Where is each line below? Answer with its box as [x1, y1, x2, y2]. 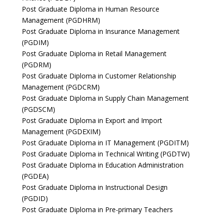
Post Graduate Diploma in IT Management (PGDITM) [21, 138, 189, 147]
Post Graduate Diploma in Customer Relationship [21, 71, 176, 80]
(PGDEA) [21, 171, 49, 181]
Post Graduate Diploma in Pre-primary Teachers [21, 205, 173, 214]
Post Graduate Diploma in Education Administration [21, 160, 184, 170]
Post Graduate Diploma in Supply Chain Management [21, 93, 189, 103]
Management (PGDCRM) [21, 82, 100, 92]
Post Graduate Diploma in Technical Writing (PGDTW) [21, 149, 190, 158]
